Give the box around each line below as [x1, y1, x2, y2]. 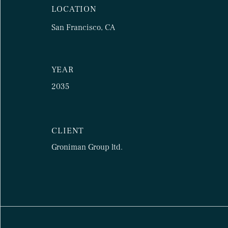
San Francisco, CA [51, 22, 116, 33]
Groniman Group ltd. [51, 142, 123, 152]
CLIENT [51, 125, 84, 136]
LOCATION [51, 4, 97, 15]
